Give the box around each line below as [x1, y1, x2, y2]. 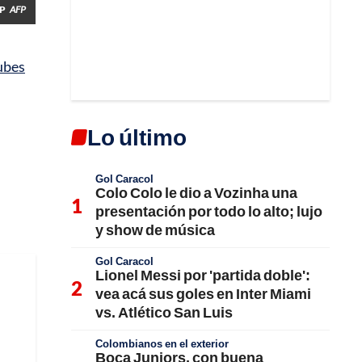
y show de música [95, 221, 215, 238]
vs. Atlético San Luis [95, 303, 233, 321]
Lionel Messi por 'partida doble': [95, 266, 310, 284]
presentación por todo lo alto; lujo [95, 202, 322, 220]
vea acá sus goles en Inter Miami [95, 284, 311, 302]
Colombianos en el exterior [95, 337, 229, 350]
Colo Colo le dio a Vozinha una [95, 183, 297, 201]
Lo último [87, 123, 187, 150]
